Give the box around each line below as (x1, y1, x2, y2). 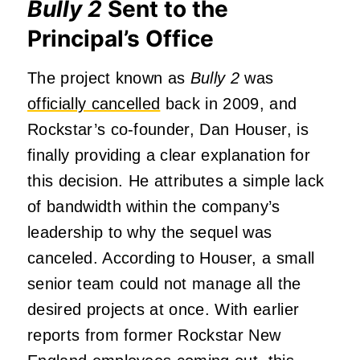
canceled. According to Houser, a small (27, 249, 315, 268)
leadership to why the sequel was (27, 223, 272, 242)
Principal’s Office (27, 25, 214, 53)
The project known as (27, 69, 190, 88)
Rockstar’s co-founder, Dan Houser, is (27, 121, 309, 139)
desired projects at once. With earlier (27, 301, 300, 319)
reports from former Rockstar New (27, 326, 281, 345)
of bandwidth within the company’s (27, 198, 280, 216)
